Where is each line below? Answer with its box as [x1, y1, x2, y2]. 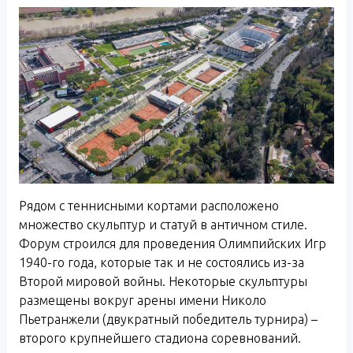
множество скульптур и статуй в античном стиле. [19, 217, 307, 232]
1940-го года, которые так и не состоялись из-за [19, 255, 304, 270]
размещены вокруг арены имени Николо [19, 293, 266, 308]
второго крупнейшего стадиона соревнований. [19, 331, 301, 346]
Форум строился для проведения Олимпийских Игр [19, 236, 326, 251]
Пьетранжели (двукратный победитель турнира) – [19, 312, 318, 327]
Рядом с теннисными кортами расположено [19, 199, 279, 214]
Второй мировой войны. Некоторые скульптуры [19, 274, 307, 289]
